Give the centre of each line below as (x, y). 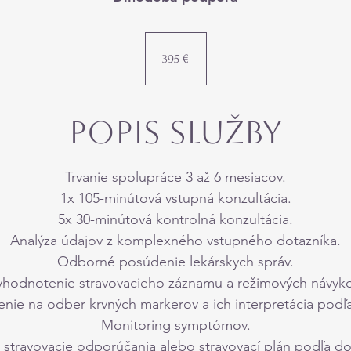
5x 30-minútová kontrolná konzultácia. (175, 219)
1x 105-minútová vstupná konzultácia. (175, 198)
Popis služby (175, 132)
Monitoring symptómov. (175, 325)
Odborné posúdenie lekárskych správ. (175, 262)
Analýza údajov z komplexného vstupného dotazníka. (175, 241)
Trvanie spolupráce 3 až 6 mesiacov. (175, 177)
